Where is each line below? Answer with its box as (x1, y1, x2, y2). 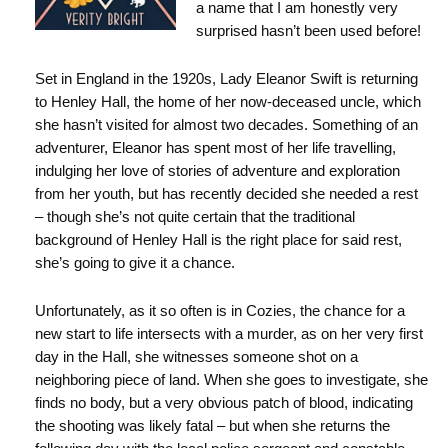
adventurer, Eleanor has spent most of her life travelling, (35, 139, 396, 156)
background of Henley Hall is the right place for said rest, (35, 231, 402, 248)
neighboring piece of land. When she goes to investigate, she (35, 371, 428, 388)
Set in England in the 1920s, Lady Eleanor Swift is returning (35, 70, 418, 87)
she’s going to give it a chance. (35, 254, 235, 271)
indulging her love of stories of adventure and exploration (35, 162, 400, 179)
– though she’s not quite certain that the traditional (35, 208, 355, 225)
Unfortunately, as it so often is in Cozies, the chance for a (35, 302, 405, 319)
